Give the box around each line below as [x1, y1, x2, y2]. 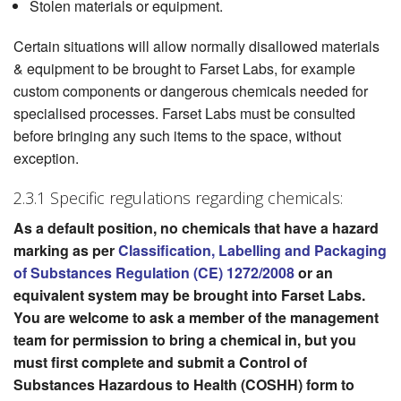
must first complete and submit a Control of [13, 352, 307, 373]
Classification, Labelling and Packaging [118, 240, 387, 261]
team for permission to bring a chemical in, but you [13, 329, 356, 351]
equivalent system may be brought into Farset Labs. [13, 285, 365, 306]
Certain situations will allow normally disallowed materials [13, 36, 380, 57]
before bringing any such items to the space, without [13, 125, 341, 147]
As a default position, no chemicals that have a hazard [13, 218, 379, 239]
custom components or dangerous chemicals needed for [13, 81, 368, 102]
